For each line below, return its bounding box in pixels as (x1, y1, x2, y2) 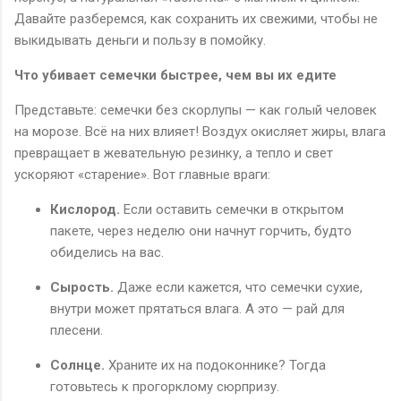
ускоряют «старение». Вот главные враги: (14, 166, 270, 183)
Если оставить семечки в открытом (120, 200, 344, 218)
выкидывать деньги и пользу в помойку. (14, 31, 266, 48)
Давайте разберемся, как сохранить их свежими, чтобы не (14, 10, 378, 27)
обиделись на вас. (50, 243, 164, 260)
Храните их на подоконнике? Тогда (105, 356, 326, 373)
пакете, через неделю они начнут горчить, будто (50, 222, 352, 239)
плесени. (50, 321, 103, 338)
